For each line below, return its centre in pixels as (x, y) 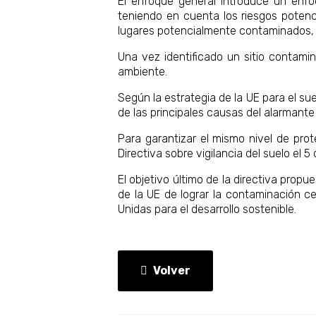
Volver (172, 270)
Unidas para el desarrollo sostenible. (207, 209)
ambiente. (142, 71)
